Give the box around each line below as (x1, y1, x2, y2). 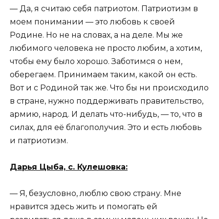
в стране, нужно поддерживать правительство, (10, 96, 203, 106)
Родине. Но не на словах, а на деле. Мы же (10, 30, 183, 40)
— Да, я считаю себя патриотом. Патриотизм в (10, 3, 198, 13)
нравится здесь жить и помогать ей (10, 201, 157, 211)
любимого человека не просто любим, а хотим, (10, 43, 202, 53)
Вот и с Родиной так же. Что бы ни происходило (10, 83, 209, 92)
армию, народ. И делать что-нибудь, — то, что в (10, 109, 202, 119)
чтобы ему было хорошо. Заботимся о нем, (10, 56, 182, 66)
